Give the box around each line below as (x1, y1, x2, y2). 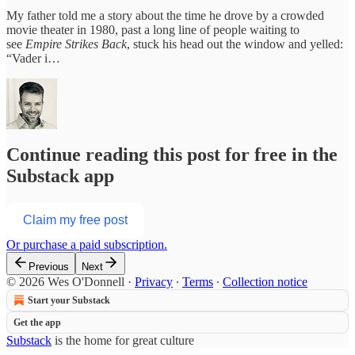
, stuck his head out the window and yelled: (127, 36, 343, 51)
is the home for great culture (52, 334, 194, 348)
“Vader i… (6, 51, 60, 65)
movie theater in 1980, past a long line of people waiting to (6, 22, 300, 36)
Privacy (135, 275, 173, 289)
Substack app (6, 166, 114, 187)
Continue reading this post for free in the (6, 144, 338, 166)
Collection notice (223, 275, 307, 289)
